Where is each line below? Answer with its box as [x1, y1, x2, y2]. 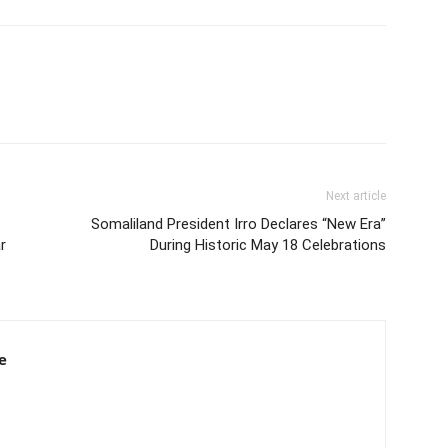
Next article [326, 188, 386, 203]
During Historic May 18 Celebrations [150, 235, 386, 254]
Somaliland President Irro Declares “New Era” [91, 214, 386, 233]
